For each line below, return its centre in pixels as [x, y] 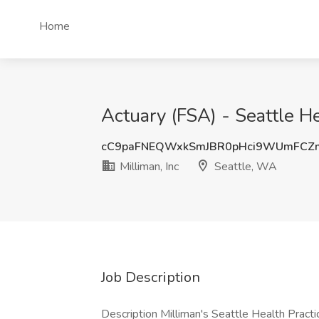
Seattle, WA [244, 167]
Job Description [151, 277]
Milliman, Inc [148, 167]
